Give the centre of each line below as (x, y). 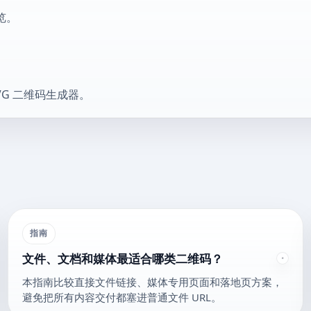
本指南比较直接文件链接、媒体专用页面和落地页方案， (152, 281)
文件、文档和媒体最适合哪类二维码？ (122, 259)
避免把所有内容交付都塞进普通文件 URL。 (121, 297)
